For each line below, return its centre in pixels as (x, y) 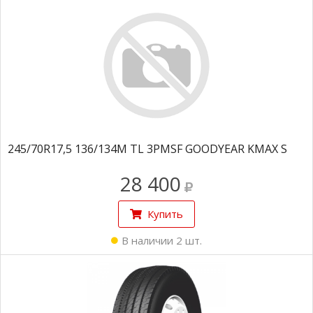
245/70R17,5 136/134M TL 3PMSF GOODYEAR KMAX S (147, 149)
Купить (165, 214)
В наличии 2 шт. (162, 240)
